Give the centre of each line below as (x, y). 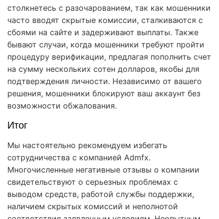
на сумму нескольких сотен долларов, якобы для (103, 69)
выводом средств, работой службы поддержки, (101, 194)
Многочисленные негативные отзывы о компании (103, 169)
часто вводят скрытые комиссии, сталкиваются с (105, 20)
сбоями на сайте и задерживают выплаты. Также (103, 32)
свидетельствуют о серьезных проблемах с (93, 182)
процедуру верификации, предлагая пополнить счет (109, 56)
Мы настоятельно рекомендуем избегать (87, 145)
